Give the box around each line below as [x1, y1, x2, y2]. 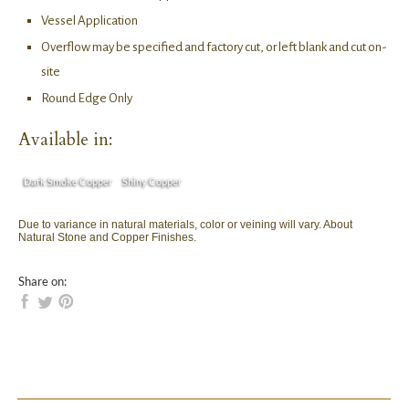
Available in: [18, 128, 112, 152]
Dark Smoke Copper [24, 175, 112, 188]
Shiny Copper [122, 175, 182, 188]
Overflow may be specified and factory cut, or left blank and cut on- [41, 40, 387, 55]
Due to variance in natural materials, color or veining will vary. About [18, 218, 352, 232]
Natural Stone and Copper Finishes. [18, 231, 196, 245]
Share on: [18, 273, 67, 288]
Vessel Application [41, 14, 138, 28]
